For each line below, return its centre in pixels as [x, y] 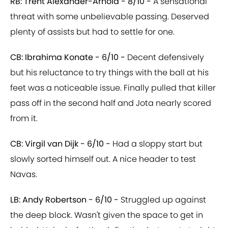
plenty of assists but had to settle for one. [92, 32]
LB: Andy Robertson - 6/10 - [64, 200]
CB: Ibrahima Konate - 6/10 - [69, 58]
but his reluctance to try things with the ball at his [109, 73]
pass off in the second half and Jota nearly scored [111, 103]
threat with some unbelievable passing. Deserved [110, 17]
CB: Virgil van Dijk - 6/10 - [60, 144]
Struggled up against [162, 200]
